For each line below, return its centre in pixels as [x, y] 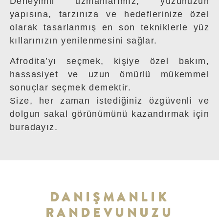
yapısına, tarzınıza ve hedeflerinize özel [109, 14]
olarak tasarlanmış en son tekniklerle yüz [109, 28]
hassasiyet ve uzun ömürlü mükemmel [109, 74]
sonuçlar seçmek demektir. [70, 87]
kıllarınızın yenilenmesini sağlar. [84, 41]
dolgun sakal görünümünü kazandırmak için [109, 114]
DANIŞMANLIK [109, 198]
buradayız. [34, 127]
